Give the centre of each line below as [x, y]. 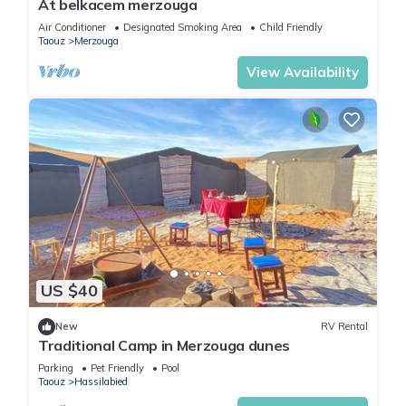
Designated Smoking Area [183, 28]
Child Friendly [291, 28]
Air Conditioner [72, 28]
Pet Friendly [117, 367]
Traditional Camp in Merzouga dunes [164, 345]
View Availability [303, 72]
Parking [56, 367]
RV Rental [344, 327]
